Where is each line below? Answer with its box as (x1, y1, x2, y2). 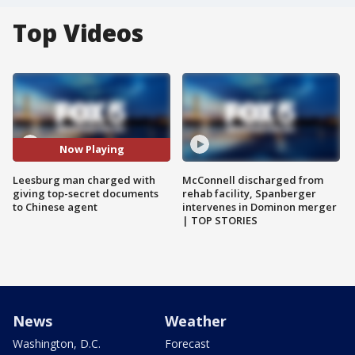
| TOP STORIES (182, 212, 258, 227)
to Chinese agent (13, 199, 97, 214)
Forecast (165, 335, 210, 351)
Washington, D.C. (13, 335, 101, 351)
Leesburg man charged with (13, 172, 155, 187)
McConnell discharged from (182, 172, 323, 187)
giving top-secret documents (13, 185, 158, 200)
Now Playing (59, 142, 124, 157)
